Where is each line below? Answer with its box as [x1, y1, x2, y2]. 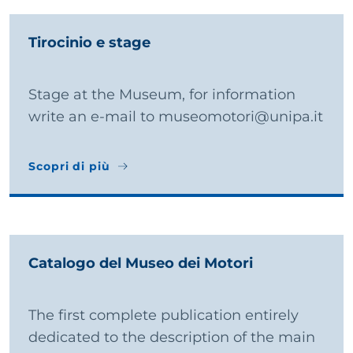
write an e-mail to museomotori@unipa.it [28, 107, 323, 125]
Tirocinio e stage [28, 33, 150, 51]
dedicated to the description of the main [28, 328, 315, 346]
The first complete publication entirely [28, 306, 299, 324]
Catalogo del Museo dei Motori [28, 254, 253, 272]
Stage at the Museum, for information [28, 85, 295, 103]
